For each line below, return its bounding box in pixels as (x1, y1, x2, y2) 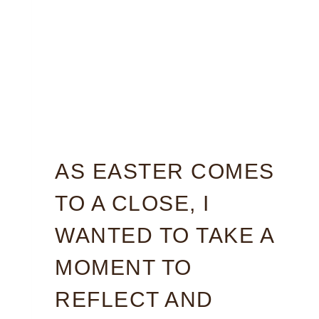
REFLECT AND (55, 287, 214, 311)
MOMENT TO (55, 255, 192, 279)
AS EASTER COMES (55, 159, 275, 183)
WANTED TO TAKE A (55, 223, 274, 247)
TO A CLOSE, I (55, 191, 210, 215)
